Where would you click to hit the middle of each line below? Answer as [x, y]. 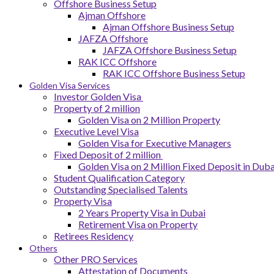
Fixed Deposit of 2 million [108, 154]
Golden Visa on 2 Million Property [149, 120]
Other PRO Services [96, 259]
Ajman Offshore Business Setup [168, 27]
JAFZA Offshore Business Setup [170, 50]
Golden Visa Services [70, 85]
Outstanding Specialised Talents [121, 189]
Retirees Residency [94, 236]
